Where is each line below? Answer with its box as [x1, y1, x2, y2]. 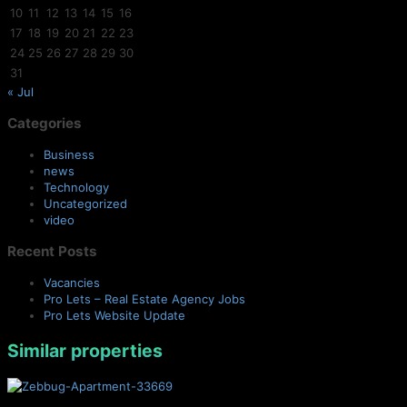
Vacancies [44, 275, 100, 291]
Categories [7, 114, 82, 132]
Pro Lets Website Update [44, 308, 185, 323]
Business [44, 147, 94, 163]
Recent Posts [7, 243, 97, 261]
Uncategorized [44, 196, 127, 212]
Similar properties [7, 339, 163, 362]
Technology [44, 180, 109, 195]
